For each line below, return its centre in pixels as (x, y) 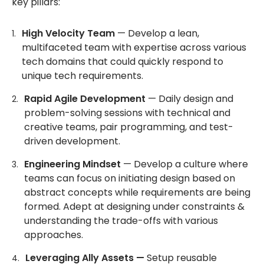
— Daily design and (191, 99)
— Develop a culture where (186, 164)
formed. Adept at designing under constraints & (134, 207)
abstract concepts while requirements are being (137, 192)
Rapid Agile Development (85, 99)
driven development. (72, 141)
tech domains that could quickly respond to (123, 62)
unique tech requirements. (82, 76)
